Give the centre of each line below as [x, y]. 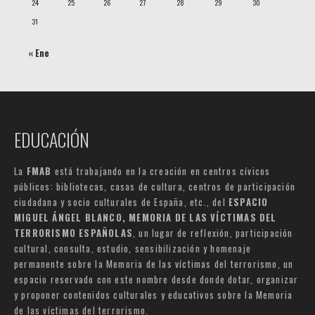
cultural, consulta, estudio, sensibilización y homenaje [133, 249]
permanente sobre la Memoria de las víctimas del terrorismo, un [154, 264]
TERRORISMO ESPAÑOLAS [73, 233]
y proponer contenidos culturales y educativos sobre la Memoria [154, 295]
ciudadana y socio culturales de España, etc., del [122, 202]
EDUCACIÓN [52, 140]
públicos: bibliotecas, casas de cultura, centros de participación [155, 187]
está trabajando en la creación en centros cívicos [161, 171]
